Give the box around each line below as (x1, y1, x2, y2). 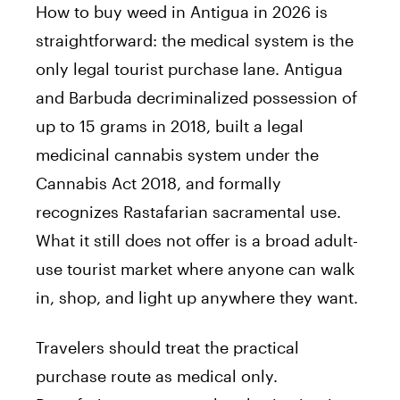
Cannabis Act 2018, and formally (36, 172, 281, 193)
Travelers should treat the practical (36, 337, 299, 357)
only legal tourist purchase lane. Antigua (36, 58, 343, 79)
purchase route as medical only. (36, 365, 278, 386)
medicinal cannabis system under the (36, 144, 319, 164)
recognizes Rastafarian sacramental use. (36, 201, 341, 221)
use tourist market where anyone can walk (36, 258, 354, 279)
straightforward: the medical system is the (36, 29, 354, 50)
